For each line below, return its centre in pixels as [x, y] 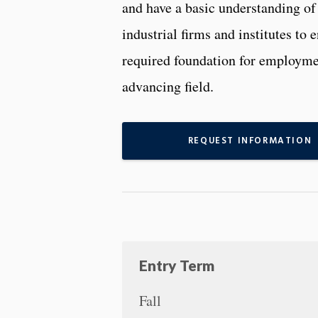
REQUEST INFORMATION [250, 141]
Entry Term [177, 265]
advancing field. [168, 86]
